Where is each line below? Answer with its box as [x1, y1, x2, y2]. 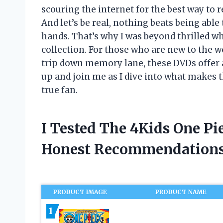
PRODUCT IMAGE [53, 188, 108, 196]
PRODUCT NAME [155, 188, 207, 196]
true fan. [41, 85, 78, 96]
